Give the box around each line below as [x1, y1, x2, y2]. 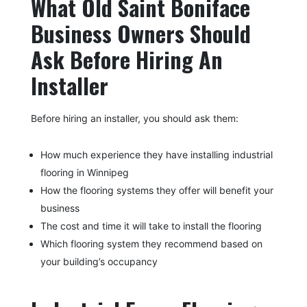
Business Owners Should [30, 16, 251, 49]
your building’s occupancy [40, 255, 158, 267]
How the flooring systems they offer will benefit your [40, 184, 273, 196]
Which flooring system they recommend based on [40, 237, 262, 249]
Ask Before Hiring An [30, 42, 223, 75]
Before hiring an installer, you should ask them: [30, 112, 238, 124]
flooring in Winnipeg [40, 166, 129, 178]
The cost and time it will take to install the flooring [40, 219, 262, 232]
